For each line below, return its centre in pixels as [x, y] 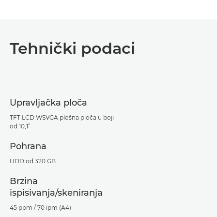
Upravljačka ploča [48, 102]
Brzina [24, 181]
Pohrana [28, 146]
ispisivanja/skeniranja [56, 193]
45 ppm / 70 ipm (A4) [40, 207]
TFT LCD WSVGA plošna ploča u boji [62, 117]
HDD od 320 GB [33, 161]
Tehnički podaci [72, 48]
